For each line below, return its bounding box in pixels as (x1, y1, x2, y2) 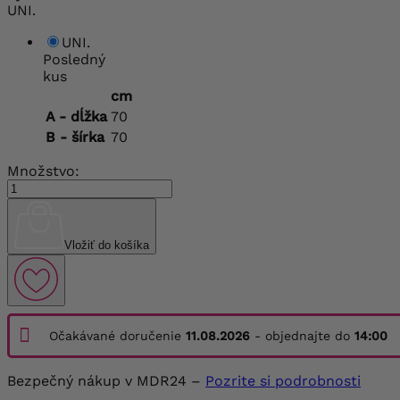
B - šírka (46, 128, 104, 146)
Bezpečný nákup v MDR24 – (7, 372, 205, 390)
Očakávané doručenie (49, 329, 186, 344)
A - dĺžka (46, 107, 107, 125)
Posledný (43, 50, 105, 68)
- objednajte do (250, 329, 354, 344)
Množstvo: (7, 162, 79, 179)
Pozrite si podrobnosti (205, 372, 361, 390)
